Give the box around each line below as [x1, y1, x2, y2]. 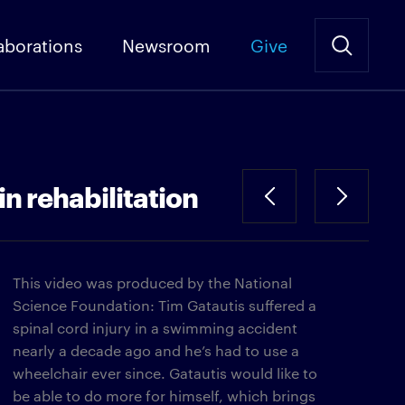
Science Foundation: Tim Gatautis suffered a [13, 296, 316, 315]
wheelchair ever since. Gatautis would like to [13, 363, 317, 382]
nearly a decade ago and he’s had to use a [13, 341, 299, 360]
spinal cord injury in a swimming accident [13, 318, 297, 337]
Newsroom [122, 33, 211, 56]
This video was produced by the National [13, 273, 292, 292]
